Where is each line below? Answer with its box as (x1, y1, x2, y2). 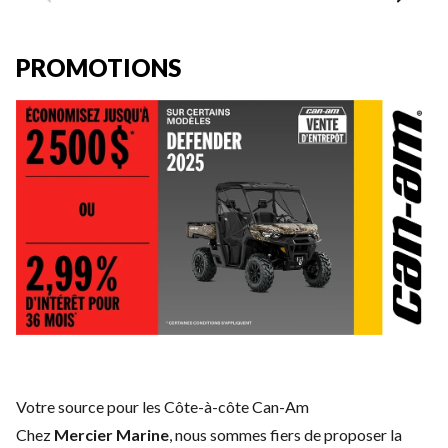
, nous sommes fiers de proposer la (169, 424, 402, 444)
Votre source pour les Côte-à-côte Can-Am (16, 396, 309, 416)
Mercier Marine (54, 424, 169, 444)
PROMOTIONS (16, 53, 181, 83)
